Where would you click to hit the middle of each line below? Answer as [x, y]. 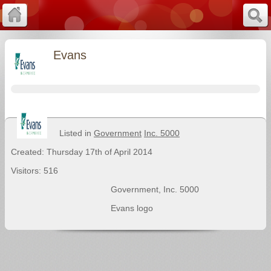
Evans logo [132, 208]
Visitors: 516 [34, 171]
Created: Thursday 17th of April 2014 [82, 152]
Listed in [77, 133]
